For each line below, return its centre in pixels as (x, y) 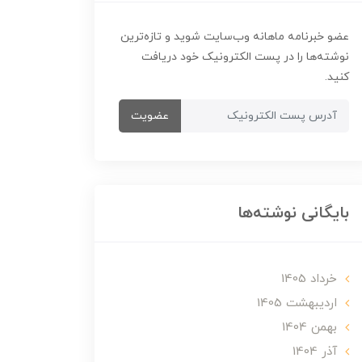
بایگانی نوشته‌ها (293, 213)
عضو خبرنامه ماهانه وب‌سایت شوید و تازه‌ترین (235, 37)
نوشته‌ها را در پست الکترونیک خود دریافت (245, 57)
